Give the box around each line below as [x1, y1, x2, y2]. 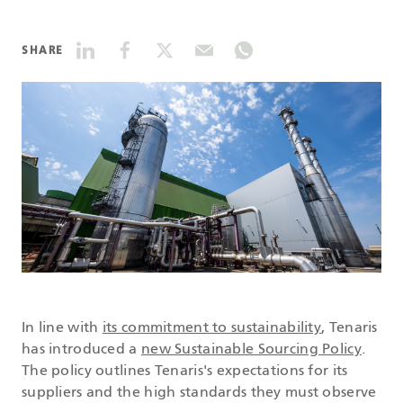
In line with [22, 321, 103, 336]
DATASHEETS [105, 40, 175, 49]
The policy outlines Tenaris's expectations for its [22, 364, 348, 380]
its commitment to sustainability [102, 321, 322, 336]
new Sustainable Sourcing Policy [140, 343, 362, 358]
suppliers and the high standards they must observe [22, 386, 377, 401]
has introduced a [22, 343, 141, 358]
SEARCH [119, 101, 162, 110]
